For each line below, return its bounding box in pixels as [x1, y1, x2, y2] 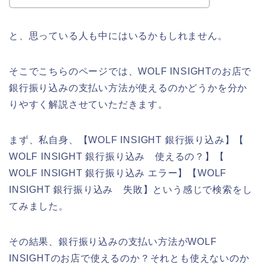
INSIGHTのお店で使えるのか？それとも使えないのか [9, 253, 250, 263]
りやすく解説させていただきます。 [9, 99, 168, 109]
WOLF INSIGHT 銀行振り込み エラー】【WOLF [9, 167, 227, 178]
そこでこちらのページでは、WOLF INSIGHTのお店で [9, 66, 252, 76]
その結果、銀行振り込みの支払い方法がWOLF [9, 236, 217, 247]
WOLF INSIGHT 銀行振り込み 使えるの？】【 [9, 151, 225, 161]
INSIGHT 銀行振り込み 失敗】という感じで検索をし [9, 184, 253, 195]
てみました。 [9, 201, 69, 211]
